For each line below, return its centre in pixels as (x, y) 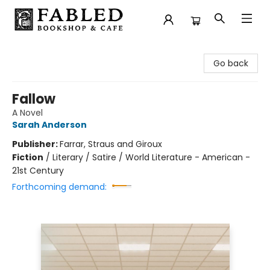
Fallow (34, 99)
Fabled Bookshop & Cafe (61, 50)
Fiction (28, 157)
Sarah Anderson (49, 125)
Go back (231, 63)
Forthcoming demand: (59, 187)
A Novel (27, 113)
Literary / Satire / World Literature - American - (151, 157)
